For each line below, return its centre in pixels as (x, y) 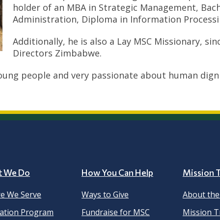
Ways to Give (105, 195)
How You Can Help (117, 173)
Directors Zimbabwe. (57, 53)
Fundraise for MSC (116, 212)
